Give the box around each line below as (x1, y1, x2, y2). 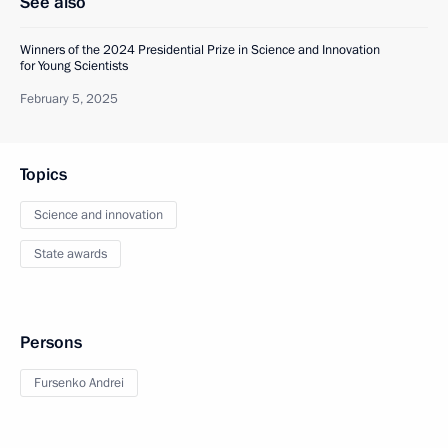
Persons (20, 331, 82, 355)
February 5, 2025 (20, 90, 118, 109)
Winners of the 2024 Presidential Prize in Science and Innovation (20, 41, 380, 60)
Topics (20, 163, 67, 187)
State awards (34, 245, 107, 264)
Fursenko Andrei (34, 374, 124, 393)
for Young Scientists (20, 57, 128, 76)
